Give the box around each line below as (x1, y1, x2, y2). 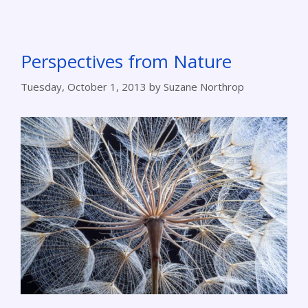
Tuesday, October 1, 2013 (21, 79, 146, 93)
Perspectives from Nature (21, 49, 232, 74)
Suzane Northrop (164, 79, 244, 93)
